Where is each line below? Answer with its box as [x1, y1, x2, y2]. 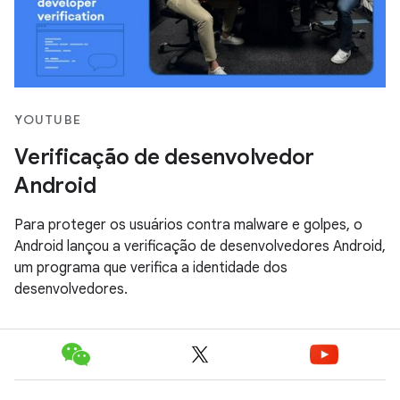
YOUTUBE [14, 111, 82, 128]
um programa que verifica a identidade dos [14, 258, 287, 277]
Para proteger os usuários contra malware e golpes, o [14, 215, 362, 234]
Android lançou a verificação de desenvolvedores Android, [14, 237, 386, 255]
